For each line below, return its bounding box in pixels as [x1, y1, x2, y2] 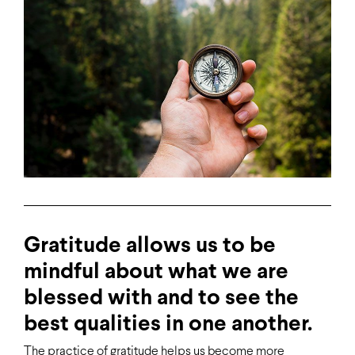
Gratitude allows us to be [24, 236, 276, 258]
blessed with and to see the [24, 288, 299, 310]
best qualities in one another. [24, 315, 312, 336]
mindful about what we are [24, 262, 288, 284]
